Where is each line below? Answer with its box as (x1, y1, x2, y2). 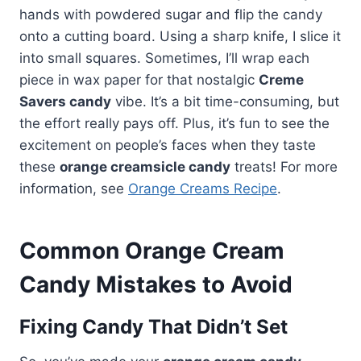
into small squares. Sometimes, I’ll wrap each (19, 50, 309, 67)
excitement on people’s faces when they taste (19, 137, 316, 154)
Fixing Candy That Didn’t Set (19, 315, 288, 339)
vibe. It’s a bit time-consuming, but (111, 93, 339, 110)
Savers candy (19, 93, 111, 110)
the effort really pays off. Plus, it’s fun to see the (19, 115, 330, 132)
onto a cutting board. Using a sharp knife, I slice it (19, 28, 341, 45)
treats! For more (230, 159, 338, 176)
